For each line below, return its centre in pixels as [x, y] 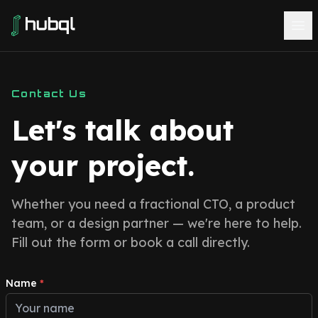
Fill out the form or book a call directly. [131, 242]
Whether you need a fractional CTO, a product [153, 204]
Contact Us [49, 93]
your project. [103, 165]
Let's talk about [122, 130]
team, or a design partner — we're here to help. [157, 223]
